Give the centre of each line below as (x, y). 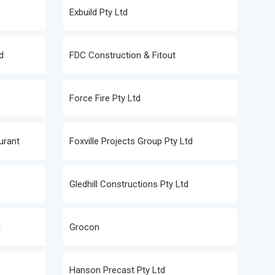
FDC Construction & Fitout (122, 55)
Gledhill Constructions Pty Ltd (129, 184)
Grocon (84, 227)
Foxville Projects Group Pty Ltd (131, 141)
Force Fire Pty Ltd (105, 98)
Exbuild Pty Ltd (99, 12)
